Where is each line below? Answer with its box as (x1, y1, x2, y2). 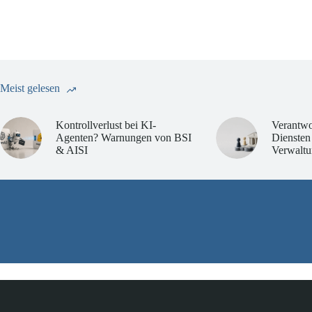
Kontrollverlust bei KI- (56, 118, 156, 131)
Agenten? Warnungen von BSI (56, 131, 192, 143)
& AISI (56, 143, 88, 156)
